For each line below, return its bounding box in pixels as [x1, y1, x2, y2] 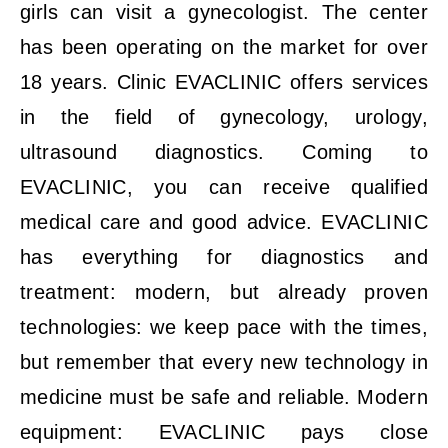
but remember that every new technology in [20, 351, 428, 373]
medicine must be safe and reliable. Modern [20, 386, 428, 408]
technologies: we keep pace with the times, [20, 316, 428, 338]
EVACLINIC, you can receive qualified [20, 176, 428, 198]
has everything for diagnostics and [20, 246, 428, 268]
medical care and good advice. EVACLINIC [20, 211, 428, 233]
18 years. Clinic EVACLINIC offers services [20, 71, 428, 93]
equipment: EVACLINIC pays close [20, 421, 428, 443]
